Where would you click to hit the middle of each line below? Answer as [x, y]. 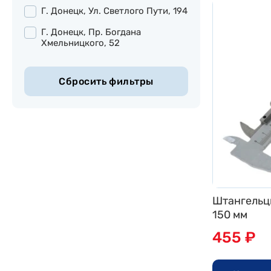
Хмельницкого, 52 [80, 43]
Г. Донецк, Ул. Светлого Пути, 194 [114, 11]
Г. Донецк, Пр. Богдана [91, 32]
